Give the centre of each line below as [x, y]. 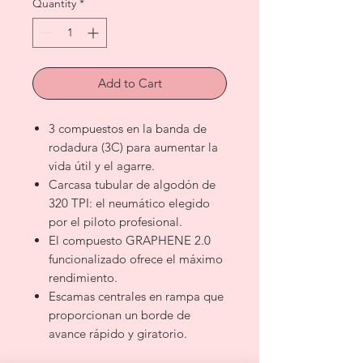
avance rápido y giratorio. [118, 334]
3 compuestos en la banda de [128, 129]
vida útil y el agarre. [102, 166]
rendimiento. [83, 278]
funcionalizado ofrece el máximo [136, 259]
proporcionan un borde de [120, 315]
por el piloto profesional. [115, 222]
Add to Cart [130, 83]
